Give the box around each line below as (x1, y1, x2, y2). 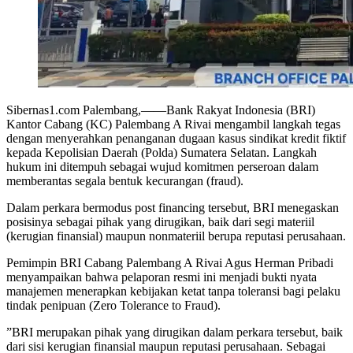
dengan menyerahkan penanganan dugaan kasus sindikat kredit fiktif (6, 131, 346, 145)
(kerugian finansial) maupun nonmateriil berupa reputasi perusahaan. (6, 229, 346, 243)
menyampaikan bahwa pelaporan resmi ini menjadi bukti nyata (6, 269, 317, 284)
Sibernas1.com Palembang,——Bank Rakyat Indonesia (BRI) (6, 102, 315, 117)
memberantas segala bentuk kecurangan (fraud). (6, 173, 243, 188)
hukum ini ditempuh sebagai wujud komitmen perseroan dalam (6, 159, 318, 173)
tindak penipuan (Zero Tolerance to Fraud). (6, 298, 221, 312)
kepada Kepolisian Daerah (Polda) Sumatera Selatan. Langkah (6, 145, 317, 159)
